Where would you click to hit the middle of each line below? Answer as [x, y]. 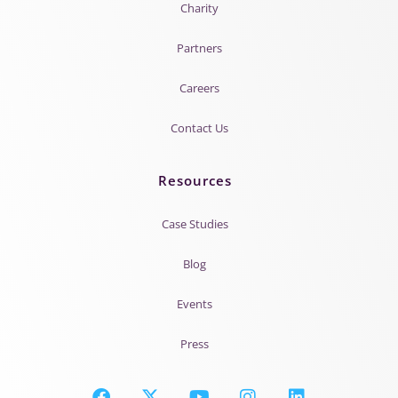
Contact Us [199, 127]
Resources [195, 180]
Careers [199, 88]
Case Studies [195, 223]
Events [195, 303]
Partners [199, 48]
